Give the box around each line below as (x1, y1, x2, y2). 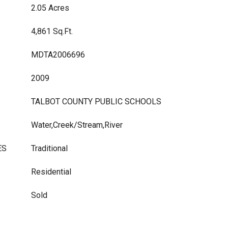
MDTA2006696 (31, 50, 85, 60)
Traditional (31, 144, 68, 153)
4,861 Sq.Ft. (31, 26, 73, 36)
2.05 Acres (31, 3, 69, 13)
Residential (31, 167, 71, 177)
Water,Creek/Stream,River (31, 120, 123, 130)
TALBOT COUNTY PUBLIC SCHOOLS (31, 97, 161, 106)
